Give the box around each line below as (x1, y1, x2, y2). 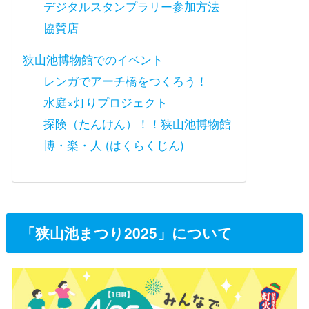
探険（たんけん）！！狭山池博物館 (43, 115, 232, 132)
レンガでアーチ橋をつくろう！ (43, 72, 208, 89)
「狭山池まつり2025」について (20, 222, 232, 243)
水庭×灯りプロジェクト (43, 94, 168, 111)
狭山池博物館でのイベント (22, 50, 163, 68)
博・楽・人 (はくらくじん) (43, 137, 185, 154)
